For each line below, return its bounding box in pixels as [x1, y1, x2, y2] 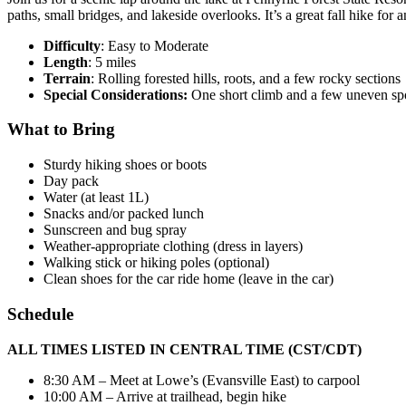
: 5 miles [88, 53, 136, 70]
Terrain [43, 70, 91, 86]
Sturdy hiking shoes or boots [43, 157, 207, 173]
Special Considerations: [43, 86, 188, 102]
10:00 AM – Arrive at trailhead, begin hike [43, 388, 286, 404]
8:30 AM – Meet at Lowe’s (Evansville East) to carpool [43, 372, 360, 388]
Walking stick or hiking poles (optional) [43, 255, 269, 271]
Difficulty [43, 37, 101, 53]
